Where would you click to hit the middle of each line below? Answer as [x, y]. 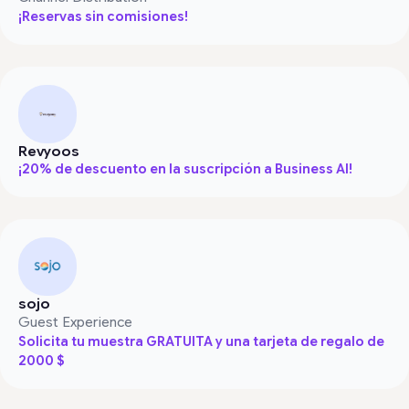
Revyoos [49, 151]
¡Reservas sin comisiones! [103, 16]
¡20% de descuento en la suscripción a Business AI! [185, 168]
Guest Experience [75, 322]
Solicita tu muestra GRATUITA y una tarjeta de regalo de [201, 341]
